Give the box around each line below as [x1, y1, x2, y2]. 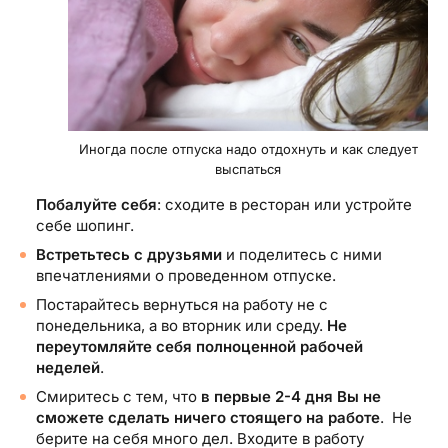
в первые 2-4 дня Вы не [201, 386, 381, 406]
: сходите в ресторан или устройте [157, 194, 412, 214]
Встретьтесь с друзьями [36, 244, 222, 264]
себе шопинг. [36, 215, 134, 235]
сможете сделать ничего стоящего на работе [36, 407, 380, 427]
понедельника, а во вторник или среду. [36, 315, 327, 335]
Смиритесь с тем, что [36, 386, 201, 406]
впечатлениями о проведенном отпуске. [36, 265, 336, 285]
